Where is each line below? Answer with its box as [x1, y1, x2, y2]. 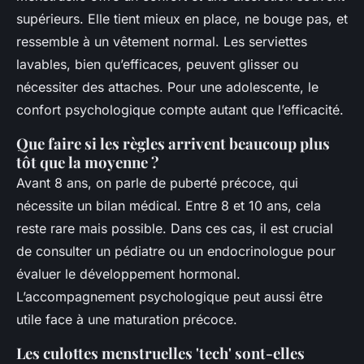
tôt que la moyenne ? [16, 151, 159, 172]
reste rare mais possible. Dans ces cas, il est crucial [16, 219, 333, 236]
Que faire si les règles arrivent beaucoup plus [16, 132, 330, 154]
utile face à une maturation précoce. [16, 310, 237, 327]
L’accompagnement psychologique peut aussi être [16, 288, 323, 305]
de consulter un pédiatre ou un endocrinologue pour [16, 242, 336, 259]
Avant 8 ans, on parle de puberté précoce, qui [16, 174, 298, 191]
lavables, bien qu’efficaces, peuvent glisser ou [16, 55, 298, 72]
